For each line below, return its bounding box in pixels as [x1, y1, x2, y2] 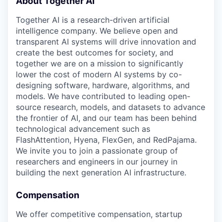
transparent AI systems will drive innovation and [16, 36, 196, 47]
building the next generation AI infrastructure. [16, 167, 186, 177]
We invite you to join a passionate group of [16, 145, 178, 156]
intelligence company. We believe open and [16, 25, 178, 36]
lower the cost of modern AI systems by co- [16, 69, 182, 79]
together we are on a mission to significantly [16, 58, 183, 68]
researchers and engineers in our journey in [16, 156, 177, 166]
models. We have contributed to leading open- [16, 91, 190, 101]
